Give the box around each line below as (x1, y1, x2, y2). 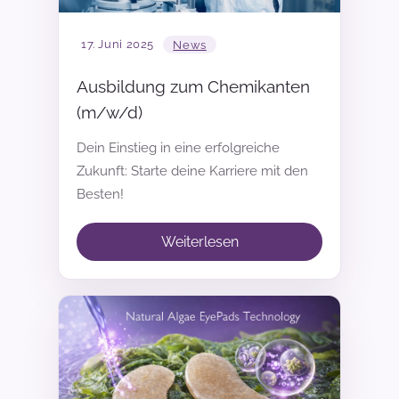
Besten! (77, 186, 124, 202)
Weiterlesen (160, 232, 239, 250)
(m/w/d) (77, 102, 142, 122)
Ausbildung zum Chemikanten (77, 77, 310, 96)
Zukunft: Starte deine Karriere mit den (77, 163, 308, 179)
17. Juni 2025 (81, 37, 155, 52)
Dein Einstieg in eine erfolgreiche (77, 140, 280, 156)
